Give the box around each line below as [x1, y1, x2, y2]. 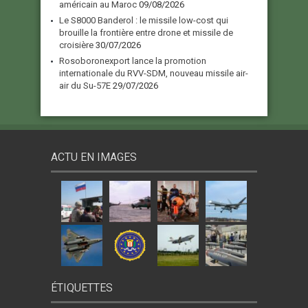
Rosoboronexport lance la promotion [59, 56, 206, 67]
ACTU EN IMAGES [51, 151, 137, 164]
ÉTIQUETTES [51, 281, 113, 295]
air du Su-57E [59, 80, 111, 91]
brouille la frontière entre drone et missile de [59, 27, 233, 38]
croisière [59, 40, 93, 51]
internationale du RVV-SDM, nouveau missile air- [59, 68, 248, 79]
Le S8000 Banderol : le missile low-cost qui [59, 15, 228, 26]
